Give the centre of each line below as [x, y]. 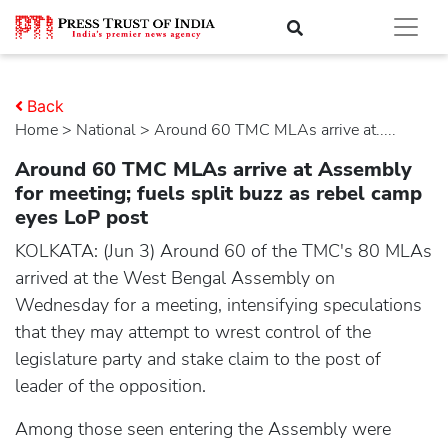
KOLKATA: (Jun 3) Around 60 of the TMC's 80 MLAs [223, 251]
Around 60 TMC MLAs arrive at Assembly [213, 169]
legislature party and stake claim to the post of [198, 359]
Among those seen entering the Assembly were [203, 429]
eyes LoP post [81, 217]
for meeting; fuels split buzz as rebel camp [218, 193]
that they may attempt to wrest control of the [193, 332]
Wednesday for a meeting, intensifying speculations [218, 305]
